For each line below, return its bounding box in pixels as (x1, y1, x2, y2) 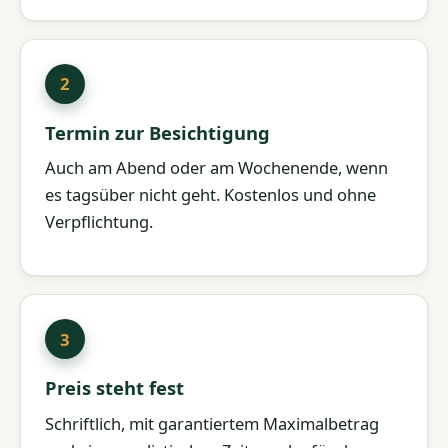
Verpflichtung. (45, 210, 153, 234)
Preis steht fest (45, 375, 184, 401)
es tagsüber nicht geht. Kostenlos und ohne (45, 183, 376, 207)
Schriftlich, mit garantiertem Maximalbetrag (45, 411, 379, 435)
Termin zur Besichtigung (45, 119, 270, 145)
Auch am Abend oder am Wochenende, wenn (45, 156, 388, 180)
